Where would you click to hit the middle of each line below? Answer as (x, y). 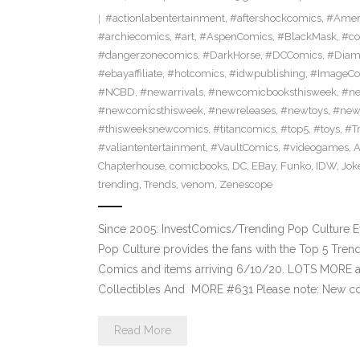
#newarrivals (171, 92)
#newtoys (304, 111)
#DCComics (293, 55)
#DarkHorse (231, 55)
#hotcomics (195, 74)
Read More (142, 331)
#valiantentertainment (151, 148)
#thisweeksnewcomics (153, 129)
